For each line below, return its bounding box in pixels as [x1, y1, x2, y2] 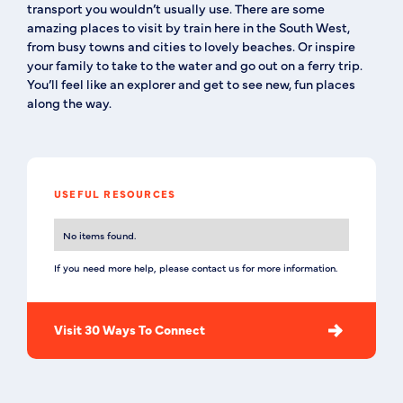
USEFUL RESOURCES [54, 186, 176, 201]
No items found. [63, 228, 136, 242]
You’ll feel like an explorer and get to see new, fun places [27, 75, 355, 93]
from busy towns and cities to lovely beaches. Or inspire [27, 37, 355, 55]
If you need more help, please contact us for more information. [54, 260, 337, 274]
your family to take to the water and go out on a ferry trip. [27, 56, 363, 74]
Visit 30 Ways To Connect [54, 320, 205, 338]
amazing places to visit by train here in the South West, [27, 18, 350, 36]
